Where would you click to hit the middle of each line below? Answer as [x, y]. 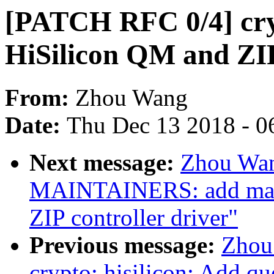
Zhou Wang [131, 98]
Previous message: [125, 245]
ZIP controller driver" [134, 218]
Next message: [105, 163]
